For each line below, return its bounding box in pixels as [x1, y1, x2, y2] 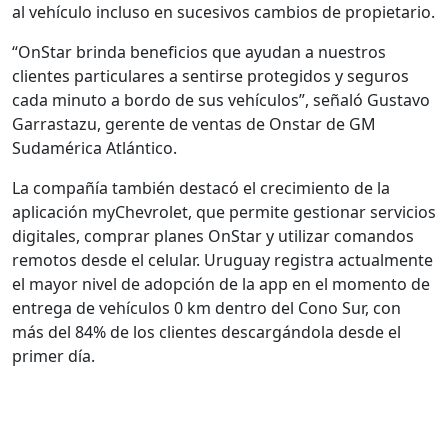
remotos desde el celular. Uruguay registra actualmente [12, 249, 433, 272]
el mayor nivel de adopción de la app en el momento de [12, 273, 430, 296]
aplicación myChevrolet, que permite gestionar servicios [12, 201, 436, 224]
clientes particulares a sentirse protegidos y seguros [12, 65, 409, 88]
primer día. [12, 345, 95, 368]
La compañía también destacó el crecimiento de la [12, 177, 390, 200]
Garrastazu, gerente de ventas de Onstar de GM [12, 113, 376, 136]
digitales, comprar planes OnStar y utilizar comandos [12, 225, 414, 248]
